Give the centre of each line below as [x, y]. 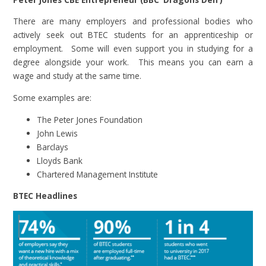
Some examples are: [53, 97]
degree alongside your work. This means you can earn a [133, 62]
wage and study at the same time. [77, 76]
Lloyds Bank [60, 160]
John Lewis [58, 133]
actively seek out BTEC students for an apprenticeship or [133, 35]
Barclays [53, 147]
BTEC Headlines [45, 196]
